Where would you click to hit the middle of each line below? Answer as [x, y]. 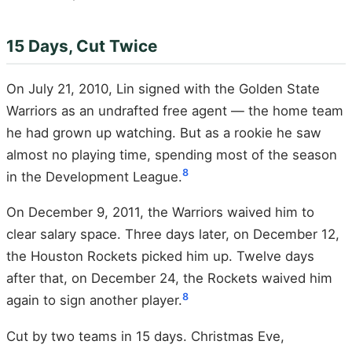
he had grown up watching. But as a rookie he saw [164, 132]
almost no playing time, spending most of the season [172, 154]
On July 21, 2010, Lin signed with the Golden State [163, 88]
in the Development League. [94, 176]
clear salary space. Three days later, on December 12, [173, 235]
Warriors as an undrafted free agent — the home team [175, 110]
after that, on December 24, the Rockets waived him [169, 279]
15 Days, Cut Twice [82, 46]
